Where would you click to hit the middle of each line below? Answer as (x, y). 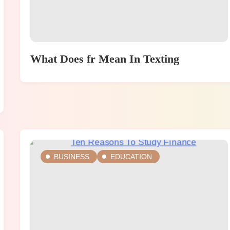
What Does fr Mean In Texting (104, 59)
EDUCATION (131, 157)
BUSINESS (71, 157)
